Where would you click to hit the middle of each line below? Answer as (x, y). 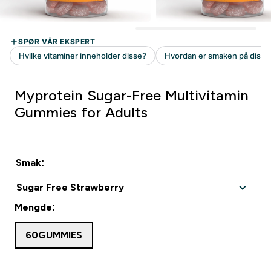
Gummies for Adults (81, 112)
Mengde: (35, 207)
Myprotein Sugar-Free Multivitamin (132, 95)
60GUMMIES (54, 235)
